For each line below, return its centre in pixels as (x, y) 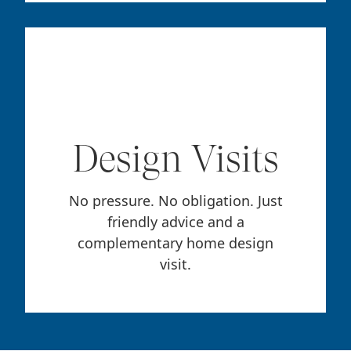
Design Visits (175, 159)
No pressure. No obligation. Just (175, 201)
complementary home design (175, 243)
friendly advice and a (175, 222)
